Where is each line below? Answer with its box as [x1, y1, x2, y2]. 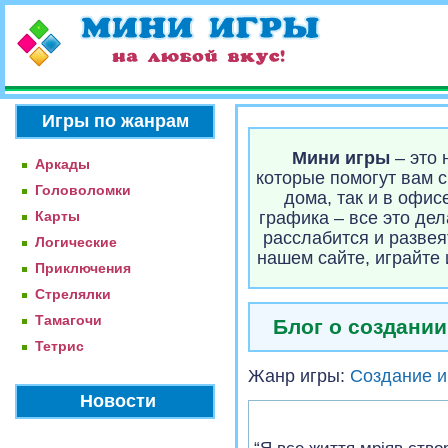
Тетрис [35, 338, 84, 354]
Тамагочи [35, 312, 102, 328]
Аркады [35, 156, 90, 172]
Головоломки [35, 182, 131, 198]
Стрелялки [35, 286, 111, 302]
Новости [79, 391, 156, 411]
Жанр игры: [248, 366, 350, 386]
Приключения [35, 260, 131, 276]
